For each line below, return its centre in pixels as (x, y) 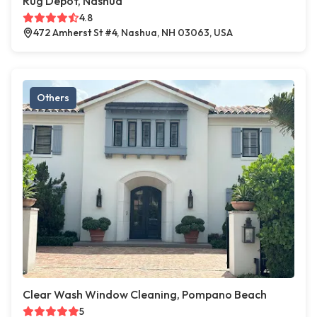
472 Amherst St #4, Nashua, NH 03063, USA (133, 33)
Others (53, 98)
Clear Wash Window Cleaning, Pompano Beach (145, 295)
